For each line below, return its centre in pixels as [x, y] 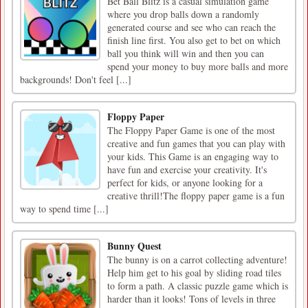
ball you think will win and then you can [186, 53]
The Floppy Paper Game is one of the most [191, 130]
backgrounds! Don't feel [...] [76, 79]
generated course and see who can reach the [191, 27]
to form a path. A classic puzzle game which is [198, 285]
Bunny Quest [134, 245]
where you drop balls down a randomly [183, 14]
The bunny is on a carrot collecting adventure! [197, 259]
